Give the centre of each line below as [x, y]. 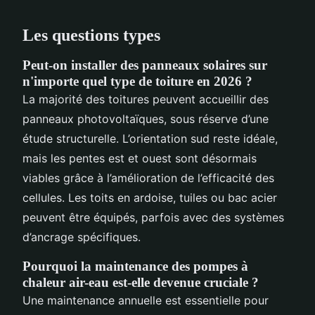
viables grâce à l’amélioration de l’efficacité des [148, 178]
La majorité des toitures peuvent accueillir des [146, 99]
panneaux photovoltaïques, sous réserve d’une [146, 118]
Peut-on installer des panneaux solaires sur [145, 65]
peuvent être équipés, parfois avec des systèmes [153, 217]
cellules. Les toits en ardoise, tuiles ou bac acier [150, 197]
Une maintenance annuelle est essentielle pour [146, 300]
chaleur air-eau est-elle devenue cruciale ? [141, 282]
